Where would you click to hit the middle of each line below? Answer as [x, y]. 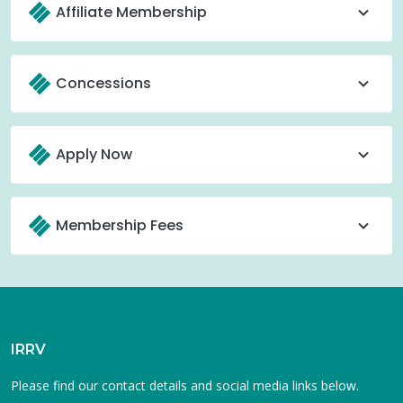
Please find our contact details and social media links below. [185, 385]
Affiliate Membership [131, 12]
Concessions [103, 83]
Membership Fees [120, 225]
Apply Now [94, 154]
